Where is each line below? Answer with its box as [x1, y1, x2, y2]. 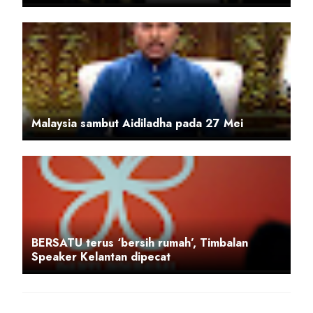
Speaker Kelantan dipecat [31, 248, 170, 265]
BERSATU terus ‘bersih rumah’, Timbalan [31, 234, 248, 251]
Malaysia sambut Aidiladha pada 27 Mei [31, 115, 243, 131]
